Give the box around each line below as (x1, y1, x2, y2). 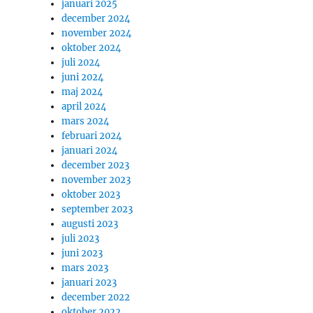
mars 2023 (61, 262, 109, 274)
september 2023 (61, 203, 133, 215)
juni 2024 (61, 71, 104, 83)
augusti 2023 (61, 218, 119, 230)
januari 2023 (61, 277, 117, 289)
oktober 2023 (61, 189, 121, 201)
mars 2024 (61, 115, 110, 127)
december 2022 (61, 291, 131, 303)
